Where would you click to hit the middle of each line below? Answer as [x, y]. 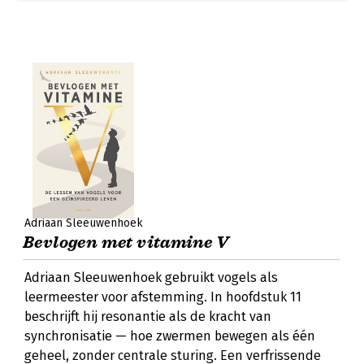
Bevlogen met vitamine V [126, 243]
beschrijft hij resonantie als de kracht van [148, 316]
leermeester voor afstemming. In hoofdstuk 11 [163, 297]
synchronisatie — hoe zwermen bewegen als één [170, 336]
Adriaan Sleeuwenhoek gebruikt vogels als [151, 277]
